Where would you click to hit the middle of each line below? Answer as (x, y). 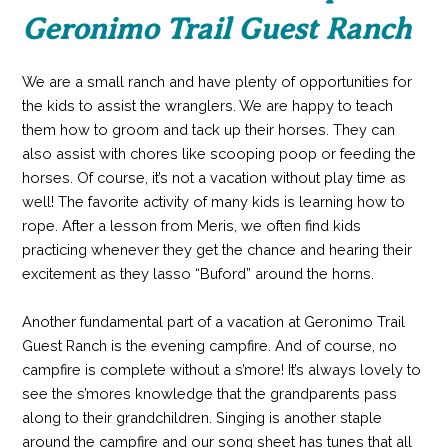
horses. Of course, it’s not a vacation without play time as (213, 178)
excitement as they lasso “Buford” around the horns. (197, 274)
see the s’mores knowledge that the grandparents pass (209, 393)
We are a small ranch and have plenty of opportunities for (216, 82)
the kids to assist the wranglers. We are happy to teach (207, 106)
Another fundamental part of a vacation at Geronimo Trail (213, 321)
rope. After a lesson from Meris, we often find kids (191, 226)
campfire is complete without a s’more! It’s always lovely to (221, 369)
